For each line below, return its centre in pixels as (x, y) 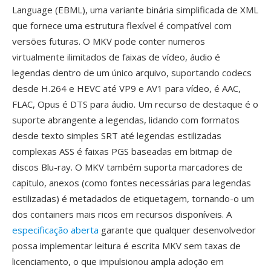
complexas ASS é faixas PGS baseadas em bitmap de (122, 151)
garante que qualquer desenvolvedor (177, 230)
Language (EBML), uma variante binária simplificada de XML (135, 10)
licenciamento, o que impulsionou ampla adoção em (118, 261)
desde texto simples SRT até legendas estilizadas (117, 135)
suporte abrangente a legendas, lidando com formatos (126, 120)
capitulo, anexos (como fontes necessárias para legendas (132, 183)
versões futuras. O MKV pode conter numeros (109, 41)
